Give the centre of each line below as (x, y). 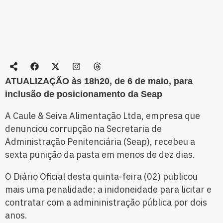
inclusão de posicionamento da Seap (84, 94)
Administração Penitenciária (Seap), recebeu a (100, 142)
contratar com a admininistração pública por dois (106, 203)
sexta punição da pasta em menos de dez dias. (100, 155)
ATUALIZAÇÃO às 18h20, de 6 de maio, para (99, 81)
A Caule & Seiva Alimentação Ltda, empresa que (103, 116)
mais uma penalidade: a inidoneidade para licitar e (108, 190)
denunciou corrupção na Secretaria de (83, 129)
